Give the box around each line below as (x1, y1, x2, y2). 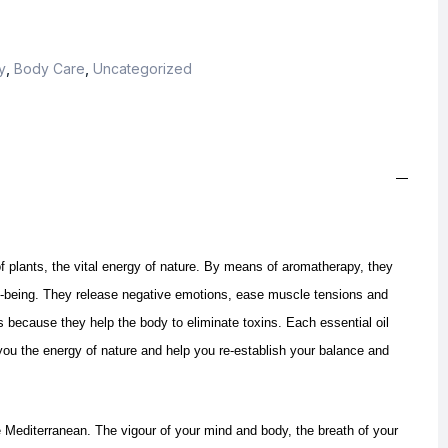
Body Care (14, 60, 85, 78)
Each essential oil (286, 315, 389, 331)
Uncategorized (93, 60, 192, 78)
